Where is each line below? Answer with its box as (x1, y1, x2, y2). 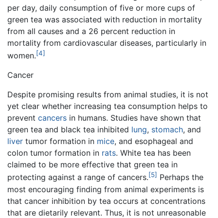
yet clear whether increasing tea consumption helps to (7, 101, 208, 111)
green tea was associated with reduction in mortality (7, 14, 202, 24)
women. (7, 51, 36, 61)
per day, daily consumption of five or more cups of (7, 2, 195, 13)
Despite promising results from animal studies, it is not (7, 90, 208, 100)
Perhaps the (157, 172, 203, 182)
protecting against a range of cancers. (7, 172, 148, 182)
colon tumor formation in (7, 148, 102, 158)
